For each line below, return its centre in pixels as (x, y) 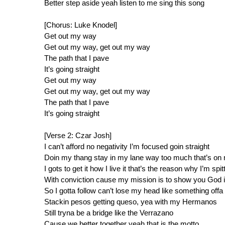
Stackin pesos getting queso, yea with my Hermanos (131, 202)
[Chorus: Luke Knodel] (81, 25)
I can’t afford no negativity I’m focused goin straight (127, 147)
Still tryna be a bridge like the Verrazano (109, 213)
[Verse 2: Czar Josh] (78, 136)
